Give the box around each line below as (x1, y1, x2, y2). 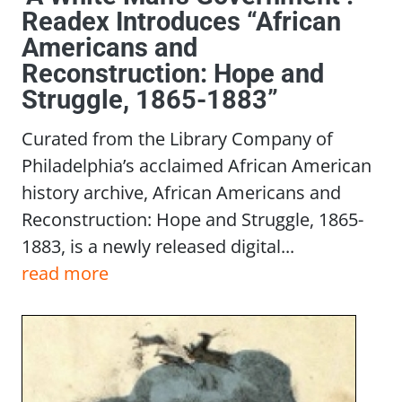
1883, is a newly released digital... (22, 232, 294, 258)
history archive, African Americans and (22, 179, 341, 205)
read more (22, 259, 109, 285)
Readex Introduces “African (22, 6, 341, 38)
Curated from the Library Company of (22, 125, 333, 151)
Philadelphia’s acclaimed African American (22, 152, 371, 178)
